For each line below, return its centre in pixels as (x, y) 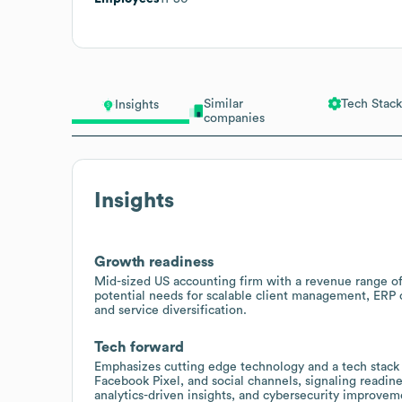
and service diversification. (170, 310)
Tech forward (139, 347)
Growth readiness (154, 262)
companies (234, 118)
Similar (223, 104)
